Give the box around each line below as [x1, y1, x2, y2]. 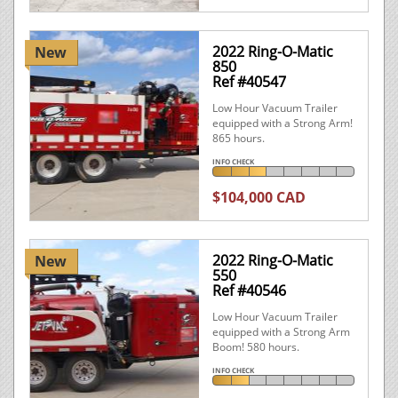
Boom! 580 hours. [212, 339, 299, 354]
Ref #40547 [212, 72, 286, 92]
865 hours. [212, 131, 265, 146]
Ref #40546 [212, 281, 286, 300]
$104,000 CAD [212, 187, 306, 207]
